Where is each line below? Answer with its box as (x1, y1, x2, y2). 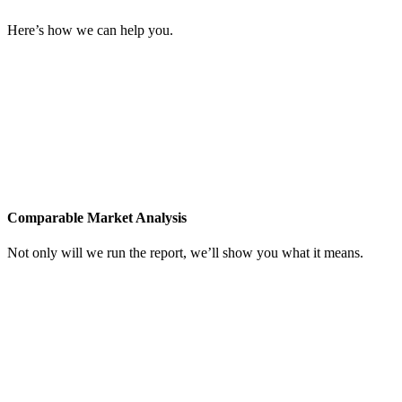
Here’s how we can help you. (7, 22, 173, 38)
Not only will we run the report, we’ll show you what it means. (7, 245, 363, 261)
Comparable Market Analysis (7, 210, 187, 226)
